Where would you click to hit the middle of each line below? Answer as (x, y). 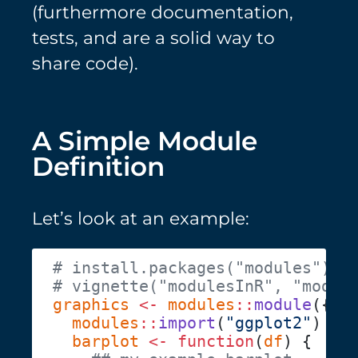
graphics (91, 305)
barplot (95, 342)
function (211, 342)
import (187, 324)
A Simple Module (145, 141)
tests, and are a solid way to (153, 37)
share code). (85, 63)
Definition (98, 167)
